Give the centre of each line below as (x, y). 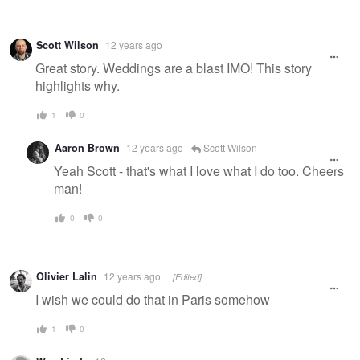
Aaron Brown (87, 148)
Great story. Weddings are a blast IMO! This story (174, 67)
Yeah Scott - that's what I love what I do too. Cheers (199, 170)
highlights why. (78, 85)
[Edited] (187, 277)
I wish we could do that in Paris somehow (153, 299)
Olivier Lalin (67, 277)
